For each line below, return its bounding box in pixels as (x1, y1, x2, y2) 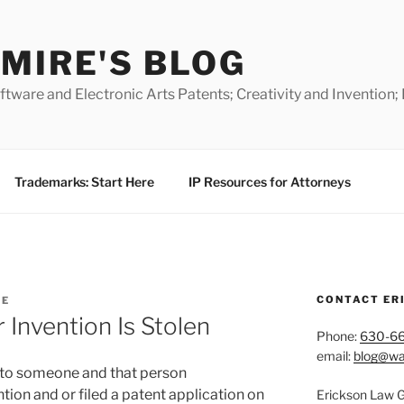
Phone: (316, 328, 360, 344)
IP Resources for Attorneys (188, 173, 351, 189)
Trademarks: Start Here (14, 173, 154, 189)
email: (316, 348, 353, 363)
